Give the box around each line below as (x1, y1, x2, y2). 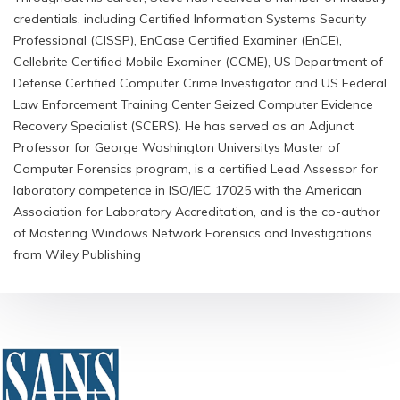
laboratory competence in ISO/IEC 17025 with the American (13, 182, 362, 198)
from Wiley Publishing (13, 246, 141, 262)
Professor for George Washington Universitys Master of (13, 139, 340, 155)
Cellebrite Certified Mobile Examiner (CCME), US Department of (13, 54, 383, 70)
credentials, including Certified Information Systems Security (13, 11, 366, 27)
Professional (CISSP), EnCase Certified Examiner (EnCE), (13, 32, 342, 48)
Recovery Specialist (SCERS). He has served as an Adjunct (13, 118, 354, 134)
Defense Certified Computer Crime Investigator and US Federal (13, 75, 387, 91)
